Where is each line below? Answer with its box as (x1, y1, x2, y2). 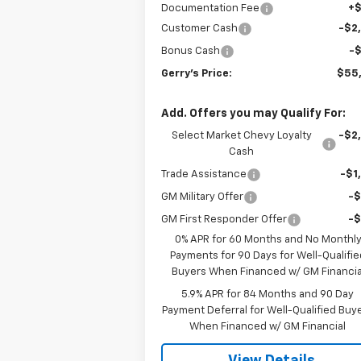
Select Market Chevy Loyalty (171, 130, 312, 141)
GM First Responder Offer (161, 214, 288, 225)
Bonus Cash (161, 45, 221, 56)
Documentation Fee (161, 2, 260, 14)
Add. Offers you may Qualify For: (161, 107, 346, 119)
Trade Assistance (161, 168, 247, 180)
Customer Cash (161, 23, 239, 34)
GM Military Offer (161, 191, 244, 202)
